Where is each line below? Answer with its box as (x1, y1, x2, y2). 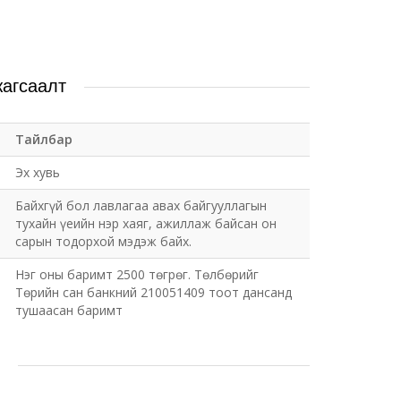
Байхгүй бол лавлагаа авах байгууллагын (15, 197, 267, 214)
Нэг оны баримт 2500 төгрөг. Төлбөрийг (15, 266, 259, 283)
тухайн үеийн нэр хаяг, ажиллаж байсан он (15, 215, 277, 232)
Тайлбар (15, 131, 73, 148)
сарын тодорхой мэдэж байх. (15, 233, 192, 250)
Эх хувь (15, 164, 60, 181)
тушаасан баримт (15, 302, 123, 319)
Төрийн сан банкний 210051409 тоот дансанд (15, 284, 292, 301)
